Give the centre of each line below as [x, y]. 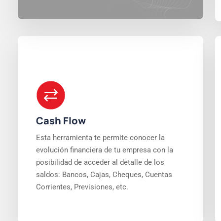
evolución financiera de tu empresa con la [105, 150]
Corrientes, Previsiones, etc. [82, 187]
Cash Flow [61, 121]
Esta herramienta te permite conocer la [100, 138]
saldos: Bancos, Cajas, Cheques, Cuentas [104, 175]
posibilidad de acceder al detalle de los [100, 162]
